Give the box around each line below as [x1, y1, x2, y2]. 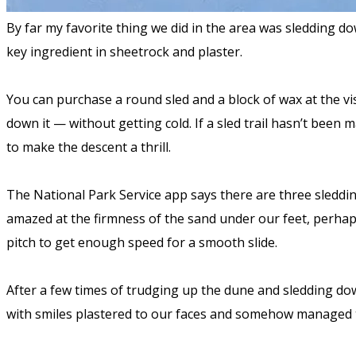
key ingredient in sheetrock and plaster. [6, 43, 246, 61]
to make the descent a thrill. [6, 138, 174, 157]
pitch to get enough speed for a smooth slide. [6, 234, 281, 252]
